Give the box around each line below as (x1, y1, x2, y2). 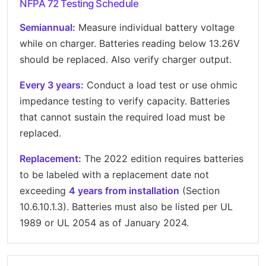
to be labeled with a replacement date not (20, 168, 209, 180)
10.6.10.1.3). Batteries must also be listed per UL (20, 200, 233, 213)
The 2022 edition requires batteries (81, 152, 243, 164)
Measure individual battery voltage (75, 21, 235, 33)
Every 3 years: (20, 78, 84, 91)
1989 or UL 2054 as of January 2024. (20, 216, 189, 229)
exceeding (20, 184, 69, 197)
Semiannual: (20, 21, 75, 33)
